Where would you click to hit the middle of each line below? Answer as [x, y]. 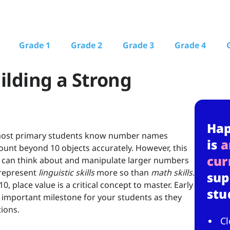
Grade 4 [190, 45]
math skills [171, 173]
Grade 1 [35, 45]
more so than [122, 173]
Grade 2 [87, 45]
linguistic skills [66, 173]
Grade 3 [138, 45]
